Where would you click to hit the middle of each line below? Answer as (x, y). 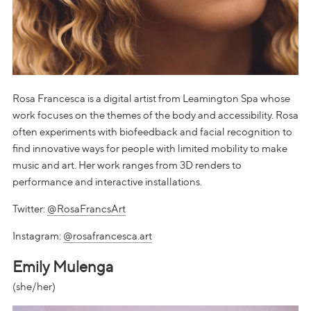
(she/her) (34, 286)
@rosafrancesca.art (108, 236)
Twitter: (30, 209)
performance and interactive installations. (107, 182)
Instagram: (38, 236)
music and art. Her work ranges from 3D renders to (127, 165)
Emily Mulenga (63, 266)
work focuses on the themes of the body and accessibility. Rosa (155, 115)
